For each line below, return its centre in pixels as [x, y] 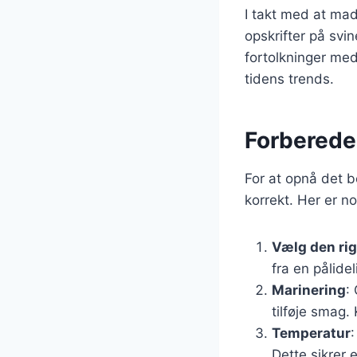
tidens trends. [289, 78]
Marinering [309, 290]
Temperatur [311, 333]
